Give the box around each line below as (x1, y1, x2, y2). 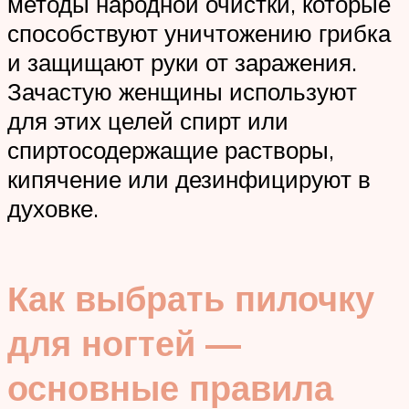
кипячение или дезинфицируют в (7, 164, 371, 194)
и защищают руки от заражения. (7, 47, 357, 78)
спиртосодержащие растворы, (7, 135, 334, 165)
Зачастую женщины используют (7, 77, 357, 107)
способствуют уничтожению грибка (7, 18, 391, 48)
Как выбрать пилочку (7, 275, 374, 320)
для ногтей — (7, 320, 241, 365)
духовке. (7, 194, 99, 224)
